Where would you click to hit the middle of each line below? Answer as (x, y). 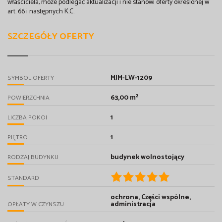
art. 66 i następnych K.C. (41, 11)
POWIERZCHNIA (28, 98)
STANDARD (23, 178)
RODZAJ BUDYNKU (33, 158)
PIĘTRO (18, 138)
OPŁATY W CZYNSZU (36, 205)
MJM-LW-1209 (131, 78)
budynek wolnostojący (147, 158)
